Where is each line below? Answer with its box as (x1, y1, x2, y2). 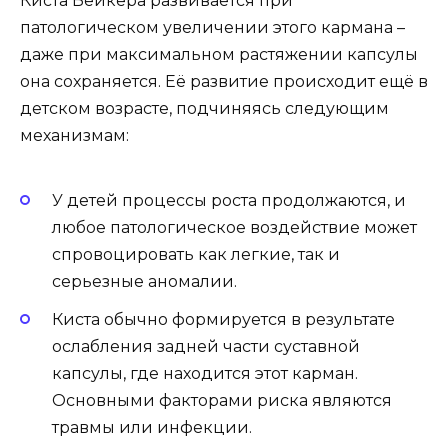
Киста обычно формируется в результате (52, 310, 395, 330)
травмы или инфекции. (52, 418, 252, 438)
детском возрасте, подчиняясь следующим (20, 98, 389, 118)
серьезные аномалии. (52, 272, 237, 292)
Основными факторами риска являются (52, 391, 392, 411)
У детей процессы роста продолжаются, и (52, 191, 406, 211)
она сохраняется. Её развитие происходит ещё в (20, 71, 428, 91)
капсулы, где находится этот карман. (52, 364, 358, 384)
